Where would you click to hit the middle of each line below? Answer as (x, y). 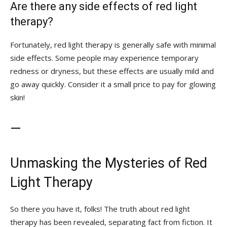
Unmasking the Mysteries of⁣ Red (109, 163)
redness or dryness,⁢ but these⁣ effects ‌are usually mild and (112, 71)
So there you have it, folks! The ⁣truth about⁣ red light (100, 209)
